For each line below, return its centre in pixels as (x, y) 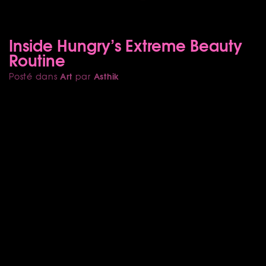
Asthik (107, 76)
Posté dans (35, 76)
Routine (37, 59)
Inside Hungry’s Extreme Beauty (126, 44)
